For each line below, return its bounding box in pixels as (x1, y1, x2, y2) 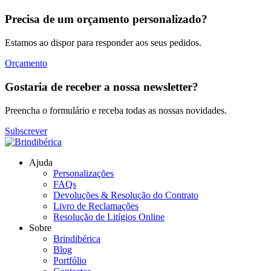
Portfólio (53, 255, 87, 266)
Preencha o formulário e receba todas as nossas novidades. (5, 105, 227, 116)
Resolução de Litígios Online (53, 211, 165, 222)
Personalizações (53, 168, 114, 178)
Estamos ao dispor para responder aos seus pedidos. (5, 38, 201, 48)
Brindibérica (53, 233, 100, 244)
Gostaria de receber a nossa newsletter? (5, 80, 198, 93)
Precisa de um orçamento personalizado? (5, 13, 207, 26)
